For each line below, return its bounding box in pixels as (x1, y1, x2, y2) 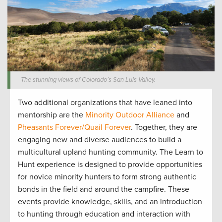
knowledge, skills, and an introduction (69, 197, 202, 207)
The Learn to (160, 147, 203, 158)
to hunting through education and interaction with (18, 209, 190, 220)
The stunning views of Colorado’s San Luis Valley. (21, 76, 156, 84)
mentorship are (18, 110, 72, 120)
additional (34, 98, 68, 108)
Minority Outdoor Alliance (85, 110, 176, 120)
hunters (85, 172, 111, 182)
